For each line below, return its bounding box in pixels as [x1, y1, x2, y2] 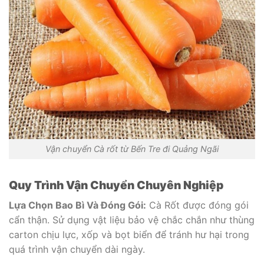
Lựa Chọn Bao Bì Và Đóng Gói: [9, 199, 146, 211]
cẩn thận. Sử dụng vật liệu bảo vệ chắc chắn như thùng [9, 213, 255, 226]
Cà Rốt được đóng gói [146, 199, 249, 211]
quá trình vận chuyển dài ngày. [9, 243, 145, 255]
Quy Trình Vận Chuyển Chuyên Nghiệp [9, 178, 223, 193]
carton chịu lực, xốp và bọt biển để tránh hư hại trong [9, 228, 249, 240]
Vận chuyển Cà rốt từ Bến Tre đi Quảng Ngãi [45, 144, 219, 154]
